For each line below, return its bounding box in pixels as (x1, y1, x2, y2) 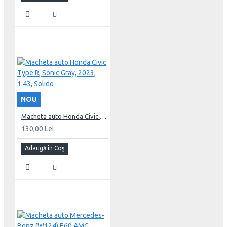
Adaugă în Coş (25, 144, 64, 152)
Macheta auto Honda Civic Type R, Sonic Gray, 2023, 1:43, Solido (100, 112, 106, 120)
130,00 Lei (21, 124, 54, 133)
